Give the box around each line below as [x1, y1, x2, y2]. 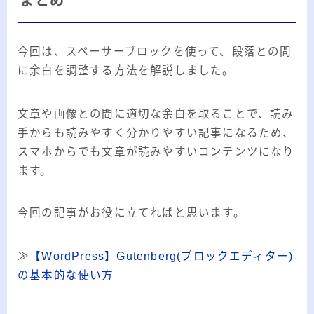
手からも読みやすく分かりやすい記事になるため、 [18, 127, 295, 139]
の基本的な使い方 [18, 269, 114, 282]
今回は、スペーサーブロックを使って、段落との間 [18, 46, 292, 58]
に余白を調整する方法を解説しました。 [18, 64, 235, 77]
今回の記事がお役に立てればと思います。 [18, 207, 245, 219]
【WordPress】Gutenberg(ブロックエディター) [29, 250, 294, 263]
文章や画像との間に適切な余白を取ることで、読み [18, 108, 294, 121]
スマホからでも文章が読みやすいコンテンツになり [18, 146, 295, 158]
